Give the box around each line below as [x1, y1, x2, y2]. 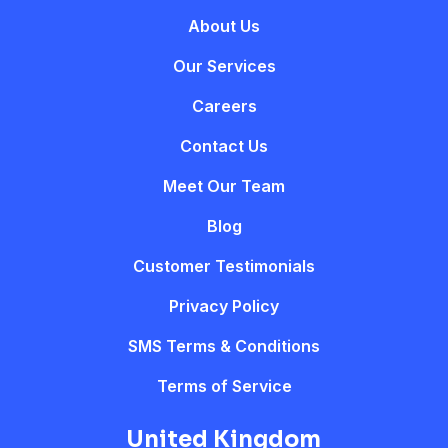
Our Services [172, 56, 276, 77]
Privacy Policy [169, 296, 279, 317]
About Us [188, 16, 260, 37]
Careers [191, 96, 257, 117]
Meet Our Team [163, 176, 285, 197]
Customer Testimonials [133, 256, 315, 277]
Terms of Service [156, 376, 292, 397]
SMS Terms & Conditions [128, 336, 320, 357]
